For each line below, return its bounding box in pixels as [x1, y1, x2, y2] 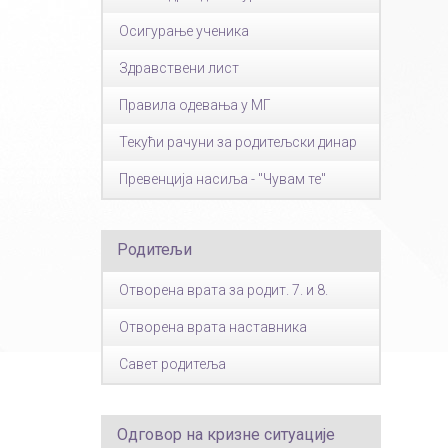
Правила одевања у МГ [119, 97, 271, 113]
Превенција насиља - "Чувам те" [119, 171, 326, 187]
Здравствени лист [119, 60, 239, 76]
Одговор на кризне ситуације [117, 425, 335, 444]
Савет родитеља [119, 356, 226, 372]
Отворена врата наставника [119, 319, 307, 335]
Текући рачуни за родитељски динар [119, 134, 357, 150]
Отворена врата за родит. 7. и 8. [119, 282, 328, 298]
